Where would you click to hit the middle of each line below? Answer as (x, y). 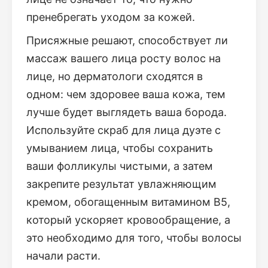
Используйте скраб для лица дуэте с (124, 130)
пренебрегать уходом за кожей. (111, 17)
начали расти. (63, 255)
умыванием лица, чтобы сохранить (120, 148)
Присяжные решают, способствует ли (127, 40)
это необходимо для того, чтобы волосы (134, 237)
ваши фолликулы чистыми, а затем (120, 166)
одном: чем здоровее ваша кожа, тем (126, 94)
